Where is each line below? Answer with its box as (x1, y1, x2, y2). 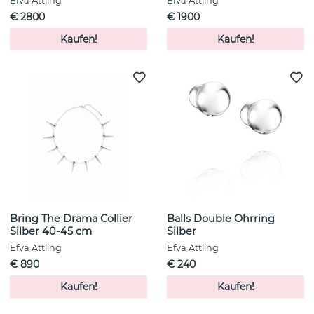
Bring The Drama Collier (10, 212, 132, 226)
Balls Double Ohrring (167, 212, 275, 226)
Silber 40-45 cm (10, 225, 92, 238)
